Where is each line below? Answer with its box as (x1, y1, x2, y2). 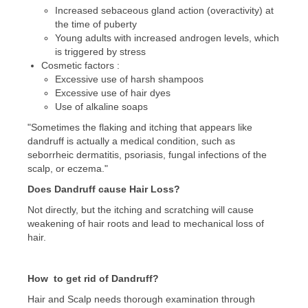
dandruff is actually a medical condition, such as (27, 135, 235, 147)
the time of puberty (55, 19, 137, 30)
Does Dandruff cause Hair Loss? (27, 184, 180, 195)
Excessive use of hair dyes (55, 87, 170, 99)
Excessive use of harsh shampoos (55, 74, 203, 85)
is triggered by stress (55, 46, 146, 58)
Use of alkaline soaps (55, 101, 148, 113)
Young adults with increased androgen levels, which (55, 32, 279, 44)
